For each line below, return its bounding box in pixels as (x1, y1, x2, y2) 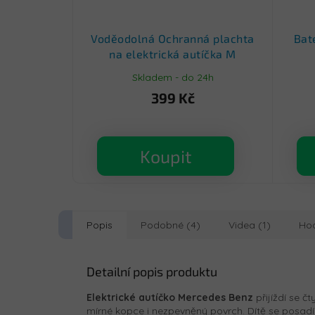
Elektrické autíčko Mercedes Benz (86, 291, 253, 304)
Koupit (139, 146, 192, 167)
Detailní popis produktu (86, 264, 217, 280)
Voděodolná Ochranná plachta (91, 32, 255, 46)
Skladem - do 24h (131, 70, 214, 84)
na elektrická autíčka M (109, 47, 236, 61)
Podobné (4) (141, 219, 200, 232)
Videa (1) (229, 219, 271, 232)
